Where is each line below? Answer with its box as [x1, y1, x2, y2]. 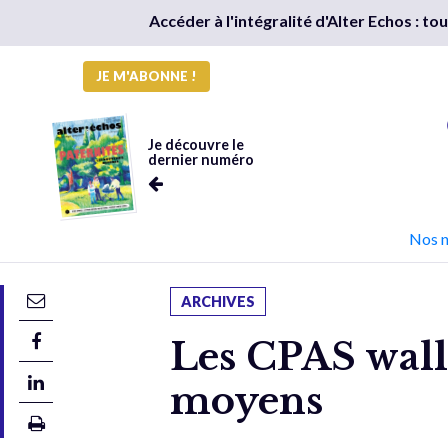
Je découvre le [147, 136, 244, 153]
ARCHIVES [181, 293, 256, 310]
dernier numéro [147, 151, 254, 168]
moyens [170, 378, 324, 424]
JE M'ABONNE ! [96, 68, 197, 84]
